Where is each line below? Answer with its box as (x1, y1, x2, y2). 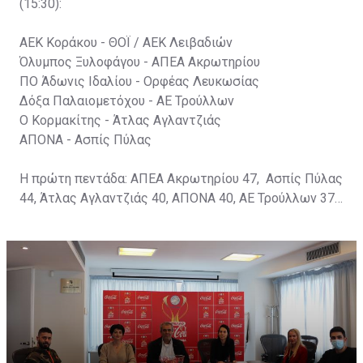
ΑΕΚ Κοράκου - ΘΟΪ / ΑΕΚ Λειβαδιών (19, 34, 233, 50)
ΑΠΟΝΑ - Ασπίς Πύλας (19, 131, 152, 147)
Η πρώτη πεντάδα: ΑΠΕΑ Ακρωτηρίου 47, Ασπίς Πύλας (19, 170, 343, 186)
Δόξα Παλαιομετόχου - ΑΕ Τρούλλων (19, 92, 234, 109)
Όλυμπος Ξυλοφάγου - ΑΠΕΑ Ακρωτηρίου (19, 53, 260, 70)
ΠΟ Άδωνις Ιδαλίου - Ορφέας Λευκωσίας (19, 73, 259, 89)
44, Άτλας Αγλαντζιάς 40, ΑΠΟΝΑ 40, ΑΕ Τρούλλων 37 (19, 190, 335, 206)
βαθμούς (19, 209, 70, 225)
